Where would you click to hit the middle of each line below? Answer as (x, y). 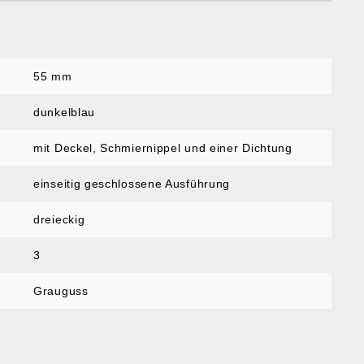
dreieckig (59, 219)
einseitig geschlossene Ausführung (132, 184)
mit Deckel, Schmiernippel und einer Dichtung (163, 148)
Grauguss (61, 291)
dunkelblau (64, 112)
